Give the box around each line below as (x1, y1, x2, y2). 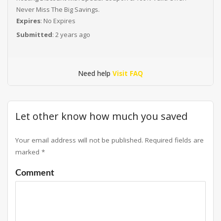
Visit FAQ (112, 69, 143, 78)
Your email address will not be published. (15, 136, 143, 145)
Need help (78, 69, 112, 78)
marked (15, 147, 41, 156)
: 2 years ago (52, 30, 90, 39)
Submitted (16, 30, 52, 39)
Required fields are (143, 136, 204, 145)
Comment (15, 169, 54, 178)
